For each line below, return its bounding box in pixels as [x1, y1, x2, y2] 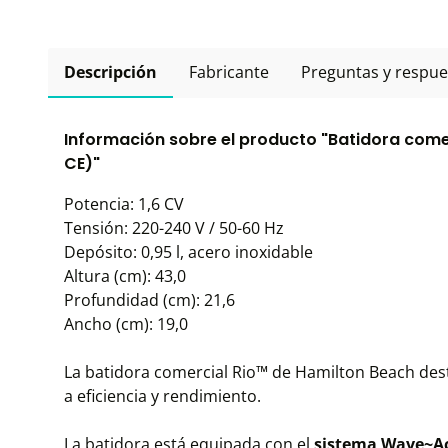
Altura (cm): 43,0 [64, 265, 186, 287]
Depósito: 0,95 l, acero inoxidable [64, 241, 313, 263]
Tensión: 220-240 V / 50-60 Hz [64, 217, 284, 239]
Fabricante [189, 61, 269, 83]
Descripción [64, 61, 157, 83]
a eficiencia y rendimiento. [64, 385, 261, 407]
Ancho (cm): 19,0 [64, 313, 188, 335]
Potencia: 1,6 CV [64, 193, 184, 215]
